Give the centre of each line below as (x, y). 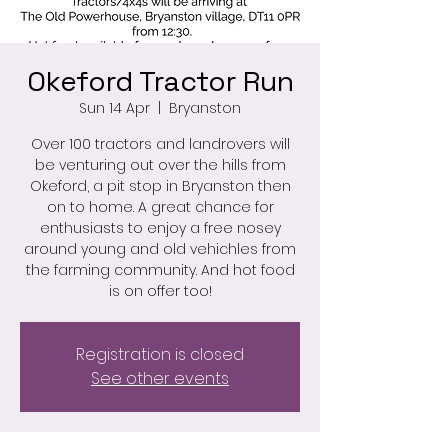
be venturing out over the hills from (160, 165)
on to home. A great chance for (160, 207)
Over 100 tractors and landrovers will (160, 144)
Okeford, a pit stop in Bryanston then (160, 186)
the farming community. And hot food (160, 270)
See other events (160, 378)
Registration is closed (160, 354)
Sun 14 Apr (114, 108)
